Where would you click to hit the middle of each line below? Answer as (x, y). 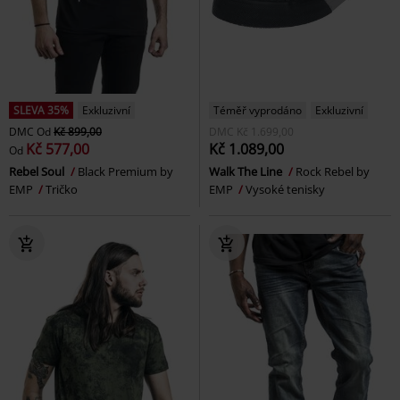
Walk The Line (247, 172)
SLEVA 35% (41, 111)
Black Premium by (125, 172)
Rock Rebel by (333, 172)
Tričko (62, 190)
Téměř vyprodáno (258, 111)
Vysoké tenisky (285, 190)
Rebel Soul (38, 172)
